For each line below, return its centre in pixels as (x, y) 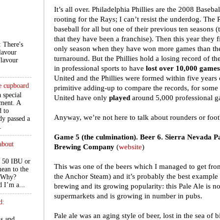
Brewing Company (84, 147)
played (120, 98)
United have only (82, 98)
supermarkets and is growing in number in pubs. (128, 196)
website (130, 147)
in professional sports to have (100, 68)
